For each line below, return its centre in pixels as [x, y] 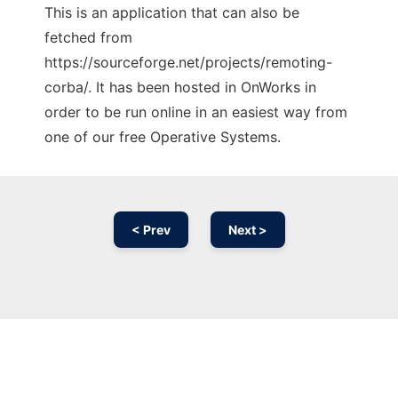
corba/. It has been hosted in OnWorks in [180, 88]
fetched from [88, 38]
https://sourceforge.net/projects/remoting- [188, 63]
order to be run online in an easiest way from [196, 112]
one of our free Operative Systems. [163, 137]
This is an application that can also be [172, 13]
